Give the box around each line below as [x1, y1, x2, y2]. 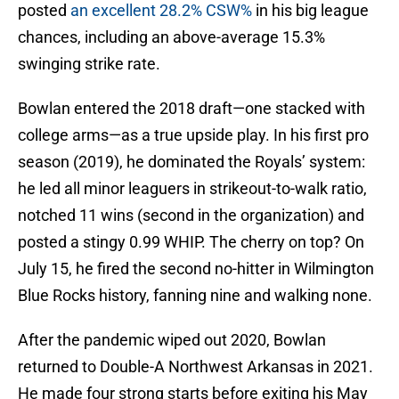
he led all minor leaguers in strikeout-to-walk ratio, [18, 179, 367, 199]
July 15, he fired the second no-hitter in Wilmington [18, 259, 374, 279]
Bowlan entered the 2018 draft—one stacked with [18, 99, 365, 118]
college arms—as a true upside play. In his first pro [18, 126, 369, 145]
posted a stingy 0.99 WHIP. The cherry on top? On [18, 232, 364, 252]
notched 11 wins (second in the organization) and [18, 206, 364, 225]
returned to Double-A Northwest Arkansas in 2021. [18, 357, 373, 377]
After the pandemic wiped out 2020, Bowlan [18, 330, 326, 350]
